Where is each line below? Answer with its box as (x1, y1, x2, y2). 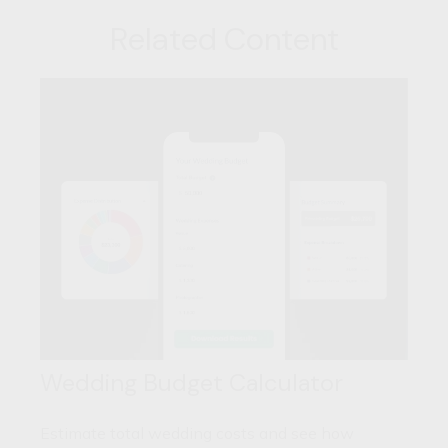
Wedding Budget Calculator (40, 367, 343, 399)
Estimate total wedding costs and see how (40, 423, 354, 444)
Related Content (109, 18, 339, 60)
